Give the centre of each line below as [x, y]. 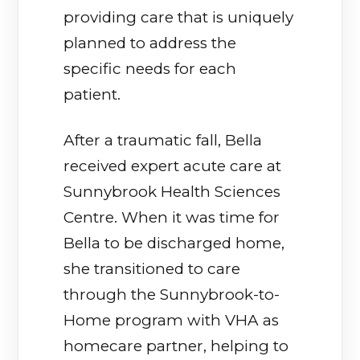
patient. [92, 95]
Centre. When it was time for [172, 218]
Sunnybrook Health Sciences [172, 192]
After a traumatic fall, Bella [163, 141]
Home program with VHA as [172, 321]
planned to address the [150, 43]
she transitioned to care [152, 269]
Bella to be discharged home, [174, 243]
